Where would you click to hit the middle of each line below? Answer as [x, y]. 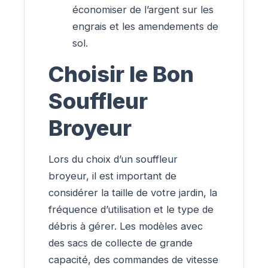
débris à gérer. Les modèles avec [126, 226]
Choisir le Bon [121, 74]
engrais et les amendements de [145, 26]
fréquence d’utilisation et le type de [131, 210]
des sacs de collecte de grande [121, 243]
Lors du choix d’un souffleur [113, 159]
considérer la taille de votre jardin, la [133, 193]
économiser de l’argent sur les [143, 9]
